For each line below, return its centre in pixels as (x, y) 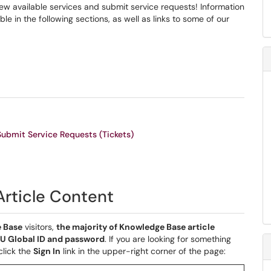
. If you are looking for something (168, 239)
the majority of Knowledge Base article (135, 227)
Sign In (47, 251)
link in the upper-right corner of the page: (143, 251)
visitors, (39, 227)
